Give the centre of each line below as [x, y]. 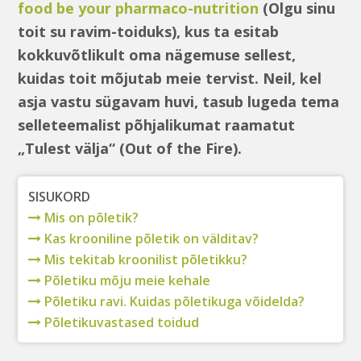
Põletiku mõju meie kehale [125, 281]
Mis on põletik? [89, 218]
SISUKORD [59, 197]
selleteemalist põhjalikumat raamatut [157, 125]
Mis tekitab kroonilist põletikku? [144, 260]
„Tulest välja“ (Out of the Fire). [130, 148]
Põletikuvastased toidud [120, 323]
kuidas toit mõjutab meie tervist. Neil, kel [170, 78]
